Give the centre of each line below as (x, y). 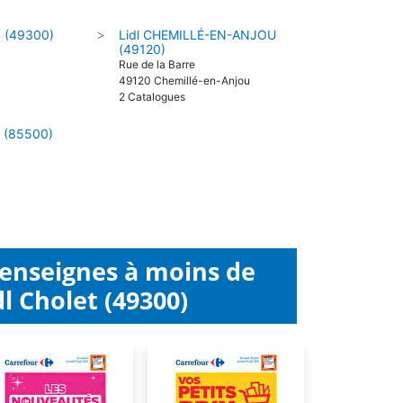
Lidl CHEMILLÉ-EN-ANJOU (197, 35)
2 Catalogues (152, 97)
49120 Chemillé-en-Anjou (184, 81)
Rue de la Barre (157, 64)
